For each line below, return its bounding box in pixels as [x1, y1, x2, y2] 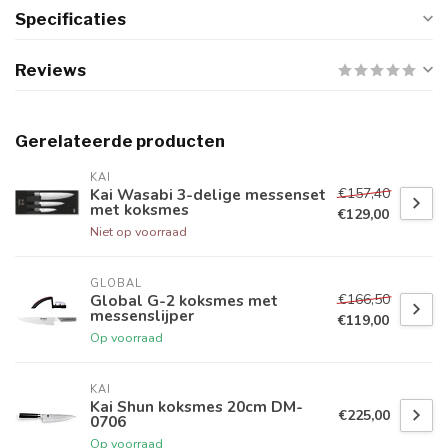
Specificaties [15, 9, 126, 30]
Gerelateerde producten [15, 131, 225, 152]
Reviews [15, 60, 86, 81]
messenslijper [90, 305, 194, 327]
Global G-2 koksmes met [90, 290, 278, 312]
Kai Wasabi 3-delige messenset [90, 184, 326, 206]
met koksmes [90, 199, 189, 221]
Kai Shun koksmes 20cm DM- [90, 396, 303, 418]
